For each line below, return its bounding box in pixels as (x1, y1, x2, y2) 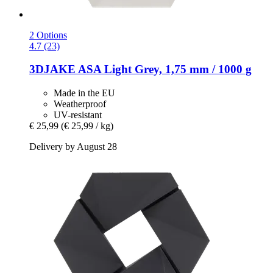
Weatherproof (54, 98, 106, 109)
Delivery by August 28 (29, 141, 117, 152)
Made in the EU (54, 87, 115, 98)
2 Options (29, 29, 67, 40)
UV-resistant (54, 109, 102, 120)
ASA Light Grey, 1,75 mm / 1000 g (76, 63, 252, 76)
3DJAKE (29, 63, 76, 76)
